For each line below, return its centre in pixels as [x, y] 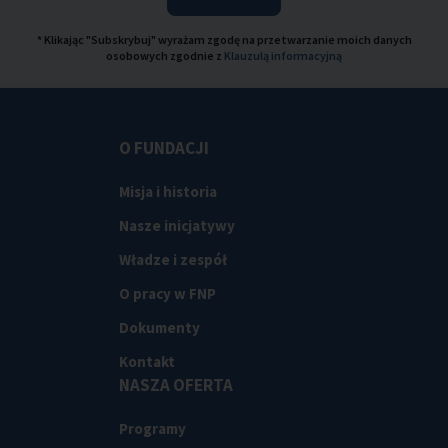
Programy [152, 429]
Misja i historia [168, 192]
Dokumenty [159, 328]
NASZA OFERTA [176, 385]
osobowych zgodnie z [165, 56]
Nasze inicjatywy [177, 226]
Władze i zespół [173, 260]
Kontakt [147, 362]
